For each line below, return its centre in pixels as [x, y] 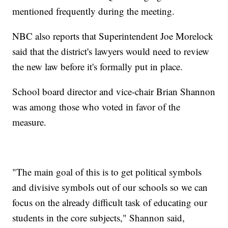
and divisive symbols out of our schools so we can [110, 187]
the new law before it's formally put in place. [98, 67]
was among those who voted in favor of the [96, 107]
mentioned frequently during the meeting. [94, 11]
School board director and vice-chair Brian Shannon [114, 92]
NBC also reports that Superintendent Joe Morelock [113, 36]
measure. [30, 122]
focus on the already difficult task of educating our [110, 203]
